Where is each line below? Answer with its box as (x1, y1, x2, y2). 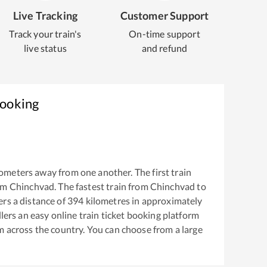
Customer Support (120, 9, 209, 22)
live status (24, 42, 67, 54)
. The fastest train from (54, 181, 150, 193)
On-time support (129, 28, 200, 39)
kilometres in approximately (83, 195, 203, 207)
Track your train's (9, 28, 82, 39)
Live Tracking (13, 9, 78, 22)
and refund (141, 42, 188, 54)
